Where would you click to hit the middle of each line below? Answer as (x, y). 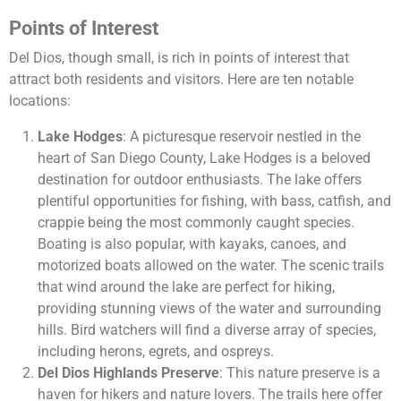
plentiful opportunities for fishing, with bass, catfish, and (214, 201)
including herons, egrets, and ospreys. (156, 352)
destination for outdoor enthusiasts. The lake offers (200, 180)
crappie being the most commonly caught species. (196, 223)
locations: (40, 101)
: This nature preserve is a (300, 373)
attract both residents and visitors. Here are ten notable (181, 80)
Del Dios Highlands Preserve (128, 373)
